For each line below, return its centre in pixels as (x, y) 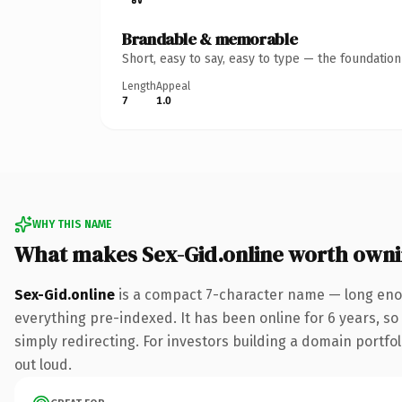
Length (139, 86)
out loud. (43, 364)
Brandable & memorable (210, 39)
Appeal (173, 86)
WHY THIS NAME (72, 224)
